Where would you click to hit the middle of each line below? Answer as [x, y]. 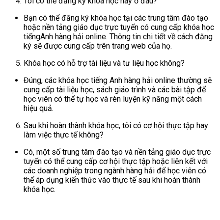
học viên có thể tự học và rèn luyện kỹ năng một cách [113, 99]
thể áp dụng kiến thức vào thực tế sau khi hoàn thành [112, 180]
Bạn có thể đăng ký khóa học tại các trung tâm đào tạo [116, 18]
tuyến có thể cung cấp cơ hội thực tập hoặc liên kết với [116, 162]
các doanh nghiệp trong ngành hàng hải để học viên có [115, 171]
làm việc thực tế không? [64, 135]
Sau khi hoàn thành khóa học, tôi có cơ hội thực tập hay [116, 126]
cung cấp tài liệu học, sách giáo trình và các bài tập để [115, 90]
